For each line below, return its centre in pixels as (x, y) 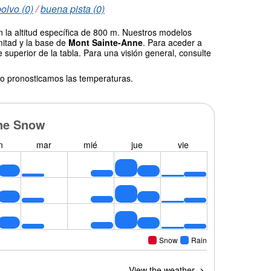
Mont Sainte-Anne (106, 43)
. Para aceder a (172, 43)
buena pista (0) (73, 9)
